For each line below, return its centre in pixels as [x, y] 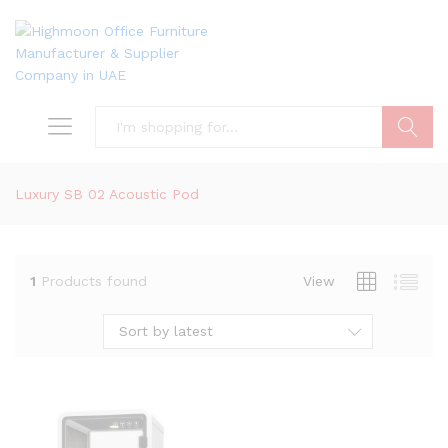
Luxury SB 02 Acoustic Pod [107, 194]
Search [407, 169]
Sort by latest [166, 331]
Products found [94, 280]
